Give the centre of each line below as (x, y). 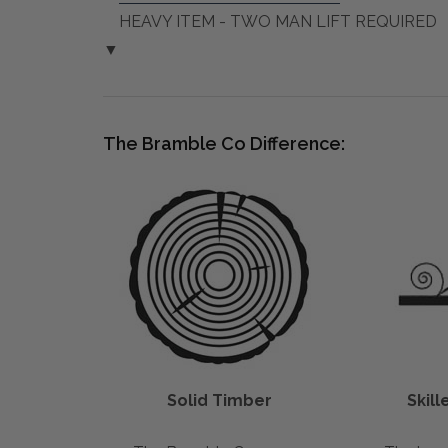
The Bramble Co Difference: (224, 143)
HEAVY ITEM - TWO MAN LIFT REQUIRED (278, 21)
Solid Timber (219, 400)
